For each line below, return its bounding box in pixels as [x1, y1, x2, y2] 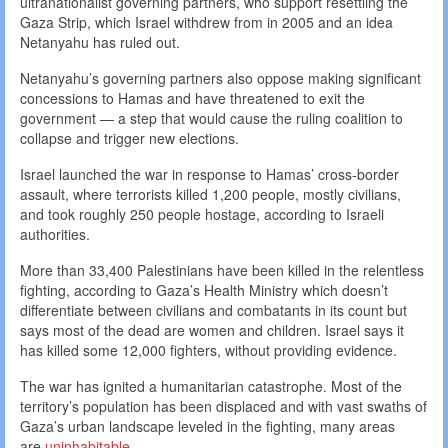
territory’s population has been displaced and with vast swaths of [20, 396, 427, 417]
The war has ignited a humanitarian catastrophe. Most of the [20, 376, 402, 397]
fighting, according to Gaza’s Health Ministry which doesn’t [20, 280, 388, 301]
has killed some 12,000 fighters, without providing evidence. [20, 340, 397, 361]
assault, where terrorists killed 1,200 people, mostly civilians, [20, 184, 401, 205]
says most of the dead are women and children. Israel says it [20, 320, 404, 341]
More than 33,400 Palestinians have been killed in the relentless [20, 260, 424, 281]
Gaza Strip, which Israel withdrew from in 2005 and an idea [20, 12, 393, 33]
